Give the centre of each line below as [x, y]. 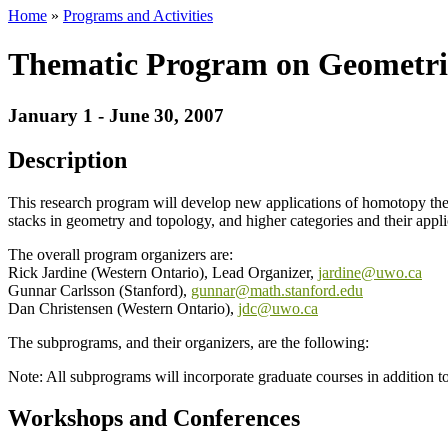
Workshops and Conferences [154, 418]
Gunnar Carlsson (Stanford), [97, 290]
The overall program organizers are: [120, 254]
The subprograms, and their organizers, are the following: [188, 342]
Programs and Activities [138, 15]
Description [67, 159]
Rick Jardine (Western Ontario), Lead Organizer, [161, 272]
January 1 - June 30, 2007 [116, 115]
